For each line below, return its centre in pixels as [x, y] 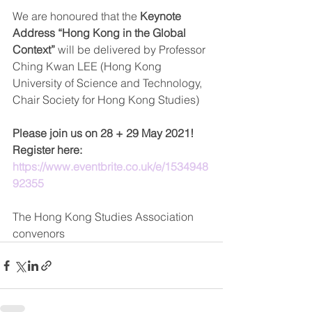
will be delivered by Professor [132, 49]
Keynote [162, 16]
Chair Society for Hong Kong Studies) [107, 100]
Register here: [49, 150]
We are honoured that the [76, 16]
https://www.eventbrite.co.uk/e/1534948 [110, 166]
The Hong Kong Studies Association [104, 217]
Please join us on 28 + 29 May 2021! [103, 133]
